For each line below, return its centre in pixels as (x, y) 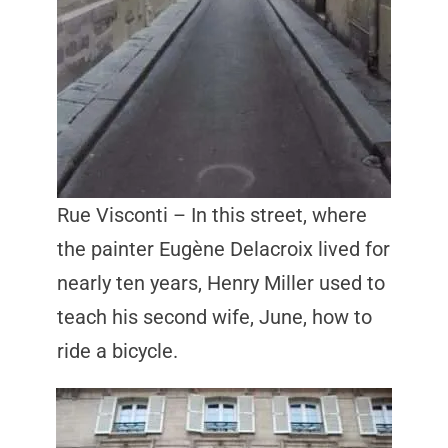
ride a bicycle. (117, 351)
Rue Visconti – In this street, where (211, 215)
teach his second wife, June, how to (214, 317)
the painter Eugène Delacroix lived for (223, 249)
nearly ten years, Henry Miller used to (220, 283)
